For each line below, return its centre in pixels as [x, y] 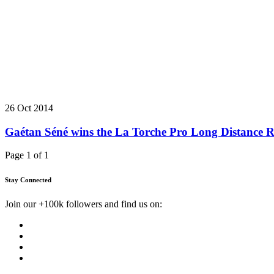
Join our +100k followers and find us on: [83, 204]
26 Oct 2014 [29, 108]
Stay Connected [28, 180]
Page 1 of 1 [27, 155]
